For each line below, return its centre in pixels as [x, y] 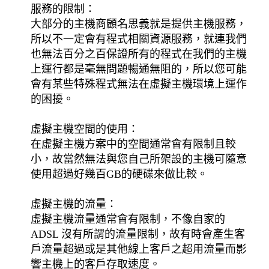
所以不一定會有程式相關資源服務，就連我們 [139, 39]
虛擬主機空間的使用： [85, 129]
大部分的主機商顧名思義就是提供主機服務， [139, 24]
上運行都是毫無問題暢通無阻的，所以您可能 [139, 69]
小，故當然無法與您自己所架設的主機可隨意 [139, 159]
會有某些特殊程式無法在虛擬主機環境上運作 [139, 84]
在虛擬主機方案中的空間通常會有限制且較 [134, 144]
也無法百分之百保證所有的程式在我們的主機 [139, 54]
